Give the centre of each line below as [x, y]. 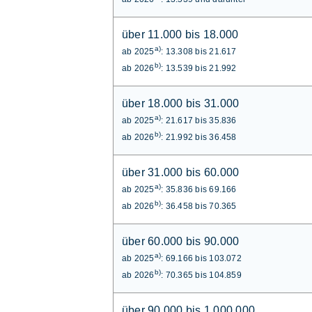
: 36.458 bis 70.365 [199, 206]
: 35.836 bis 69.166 [199, 189]
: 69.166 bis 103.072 [201, 258]
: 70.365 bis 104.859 [201, 275]
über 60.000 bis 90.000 [181, 241]
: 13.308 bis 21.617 [199, 51]
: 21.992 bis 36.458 [199, 137]
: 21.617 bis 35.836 [199, 120]
